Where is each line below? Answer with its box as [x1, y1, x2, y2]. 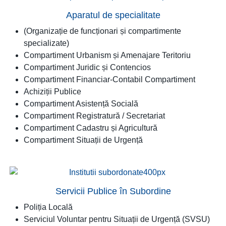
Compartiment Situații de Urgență [24, 136, 143, 144]
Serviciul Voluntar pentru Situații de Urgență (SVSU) [24, 215, 210, 223]
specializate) [24, 39, 69, 47]
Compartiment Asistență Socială [24, 99, 138, 108]
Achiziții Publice [24, 87, 81, 96]
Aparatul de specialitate [66, 10, 160, 20]
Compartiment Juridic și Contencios [24, 63, 151, 72]
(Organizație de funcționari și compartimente [24, 27, 181, 35]
